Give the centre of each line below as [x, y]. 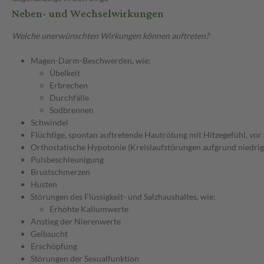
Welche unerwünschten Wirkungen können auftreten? [110, 36]
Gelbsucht [49, 234]
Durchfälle [69, 98]
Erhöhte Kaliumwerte [89, 209]
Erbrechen [69, 85]
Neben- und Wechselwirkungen [88, 14]
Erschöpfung [54, 246]
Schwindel [49, 123]
